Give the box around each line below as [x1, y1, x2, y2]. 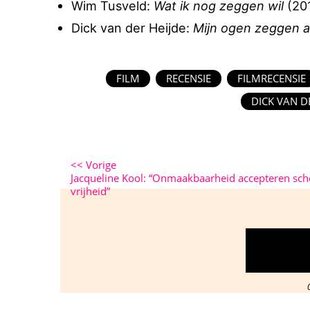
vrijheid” [71, 184, 110, 198]
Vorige [83, 158, 116, 172]
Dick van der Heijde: [71, 20, 193, 35]
